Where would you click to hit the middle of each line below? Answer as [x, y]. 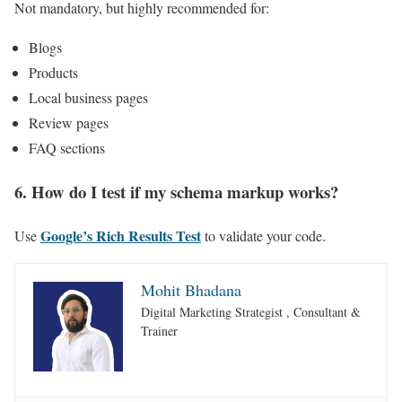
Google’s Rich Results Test [121, 235]
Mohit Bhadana [191, 289]
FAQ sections [67, 148]
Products [53, 73]
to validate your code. [263, 235]
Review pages [69, 123]
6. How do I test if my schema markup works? [176, 191]
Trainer [159, 330]
